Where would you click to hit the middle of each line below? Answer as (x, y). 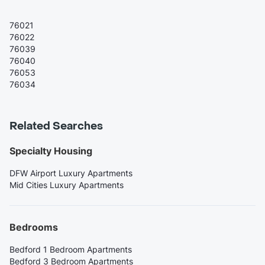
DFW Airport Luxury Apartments (71, 173)
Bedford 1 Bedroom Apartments (71, 249)
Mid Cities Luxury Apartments (67, 185)
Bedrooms (34, 227)
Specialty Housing (51, 151)
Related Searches (56, 126)
